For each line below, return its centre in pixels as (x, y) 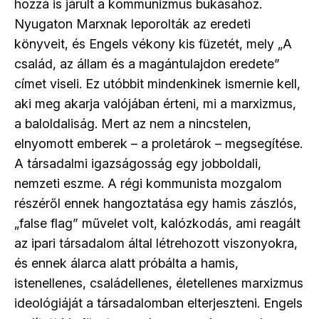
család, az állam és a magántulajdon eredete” (147, 64)
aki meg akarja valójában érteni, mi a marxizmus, (155, 104)
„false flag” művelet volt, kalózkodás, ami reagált (157, 224)
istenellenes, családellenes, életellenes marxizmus (159, 283)
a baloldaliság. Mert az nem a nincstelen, (133, 124)
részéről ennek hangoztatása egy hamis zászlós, (156, 204)
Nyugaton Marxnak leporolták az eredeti (132, 24)
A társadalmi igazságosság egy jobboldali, (138, 164)
